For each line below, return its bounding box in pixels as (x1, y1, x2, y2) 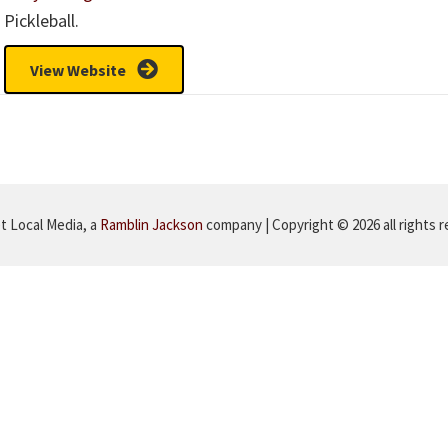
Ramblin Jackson (100, 215, 203, 235)
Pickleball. (4, 9, 79, 32)
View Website (30, 60, 126, 81)
